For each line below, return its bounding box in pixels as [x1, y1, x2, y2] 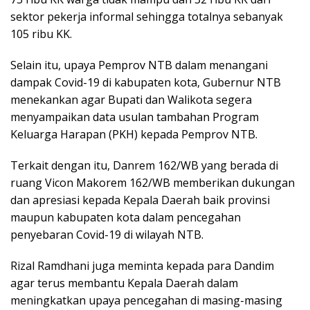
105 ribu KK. [10, 26, 72, 42]
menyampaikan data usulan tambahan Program [10, 109, 259, 125]
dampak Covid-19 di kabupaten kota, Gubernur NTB [10, 75, 281, 91]
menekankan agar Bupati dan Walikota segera [10, 92, 252, 108]
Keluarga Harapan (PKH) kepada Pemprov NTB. [10, 127, 257, 143]
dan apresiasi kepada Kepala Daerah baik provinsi [10, 192, 270, 208]
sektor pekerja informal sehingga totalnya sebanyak [10, 9, 283, 25]
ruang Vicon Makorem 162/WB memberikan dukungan [10, 175, 295, 191]
